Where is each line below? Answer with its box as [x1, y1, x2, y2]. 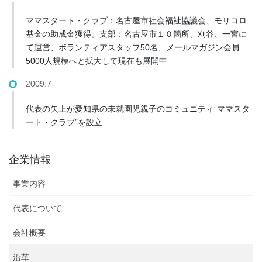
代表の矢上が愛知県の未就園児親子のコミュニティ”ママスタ [25, 104, 250, 113]
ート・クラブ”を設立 [25, 117, 102, 127]
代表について [13, 203, 62, 213]
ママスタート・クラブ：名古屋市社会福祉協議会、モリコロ [25, 15, 247, 25]
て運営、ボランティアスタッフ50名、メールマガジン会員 [25, 42, 240, 52]
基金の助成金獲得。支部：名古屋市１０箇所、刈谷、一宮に [25, 29, 247, 39]
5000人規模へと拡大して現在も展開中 [25, 56, 167, 65]
